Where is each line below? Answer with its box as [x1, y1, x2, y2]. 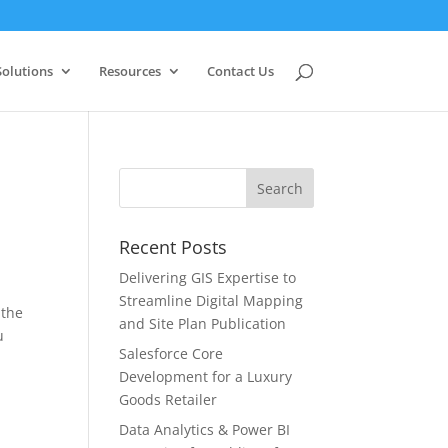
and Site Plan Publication [119, 314, 287, 333]
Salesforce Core [119, 344, 224, 363]
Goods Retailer [119, 390, 218, 409]
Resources [98, 62, 161, 80]
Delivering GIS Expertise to [119, 268, 297, 287]
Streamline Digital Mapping [119, 291, 304, 310]
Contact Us [206, 62, 274, 80]
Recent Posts [119, 235, 228, 259]
